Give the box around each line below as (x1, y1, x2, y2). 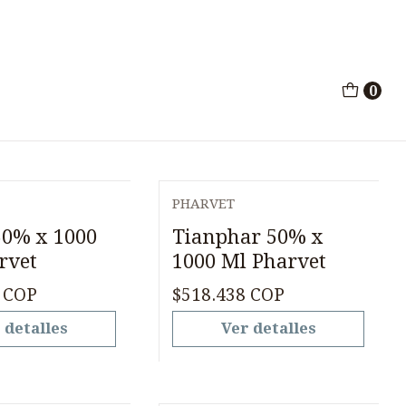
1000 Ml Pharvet (172, 248, 327, 273)
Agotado (196, 213, 248, 228)
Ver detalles (220, 319, 316, 338)
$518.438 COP (172, 285, 285, 306)
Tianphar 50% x (172, 224, 324, 248)
